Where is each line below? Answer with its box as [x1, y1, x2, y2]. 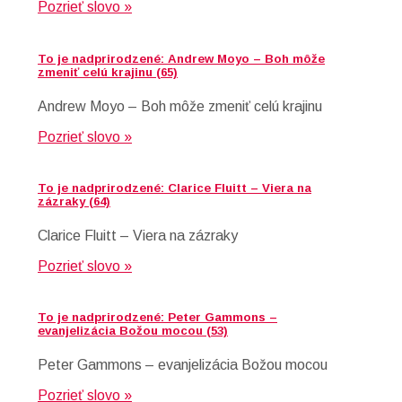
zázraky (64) [38, 194, 110, 208]
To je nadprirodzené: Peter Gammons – [38, 310, 277, 325]
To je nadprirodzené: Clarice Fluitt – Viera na [38, 180, 311, 195]
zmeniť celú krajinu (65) [38, 65, 178, 79]
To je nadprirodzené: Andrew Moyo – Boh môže [38, 51, 325, 66]
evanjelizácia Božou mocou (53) [38, 324, 228, 338]
